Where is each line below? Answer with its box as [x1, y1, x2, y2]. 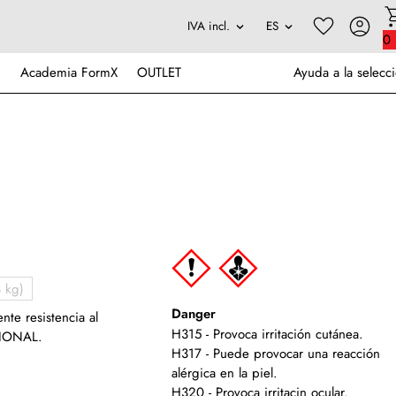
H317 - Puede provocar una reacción [171, 344, 381, 363]
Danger [171, 304, 217, 324]
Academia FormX [19, 63, 118, 82]
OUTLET [137, 63, 181, 82]
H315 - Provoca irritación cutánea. [171, 324, 364, 344]
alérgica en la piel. [171, 363, 278, 383]
